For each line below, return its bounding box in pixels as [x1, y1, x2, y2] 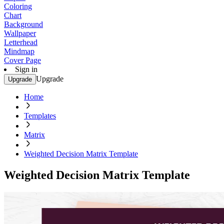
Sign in [15, 65, 37, 73]
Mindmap [4, 47, 34, 55]
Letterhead [4, 38, 37, 46]
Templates [24, 111, 56, 120]
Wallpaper [4, 29, 36, 37]
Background [4, 20, 43, 28]
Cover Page [4, 56, 41, 64]
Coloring [4, 2, 32, 10]
